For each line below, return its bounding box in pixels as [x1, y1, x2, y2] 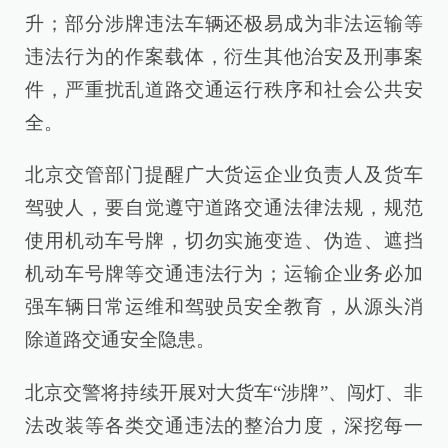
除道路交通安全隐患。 [25, 329, 215, 351]
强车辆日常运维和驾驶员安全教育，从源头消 [25, 296, 423, 318]
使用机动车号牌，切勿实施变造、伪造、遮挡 [25, 230, 423, 252]
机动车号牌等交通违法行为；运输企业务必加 [25, 263, 423, 285]
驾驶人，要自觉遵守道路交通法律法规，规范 [25, 197, 423, 219]
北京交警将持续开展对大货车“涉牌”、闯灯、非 [25, 381, 423, 403]
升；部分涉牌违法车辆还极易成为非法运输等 [25, 13, 423, 35]
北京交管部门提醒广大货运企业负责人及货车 [25, 164, 423, 186]
